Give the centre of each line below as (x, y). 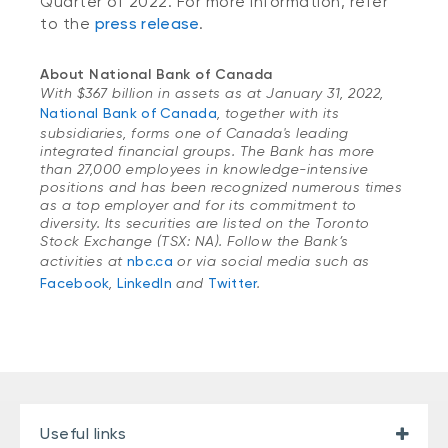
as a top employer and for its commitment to (198, 205)
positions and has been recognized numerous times (221, 187)
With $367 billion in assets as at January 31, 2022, (212, 93)
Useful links (83, 433)
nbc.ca (150, 261)
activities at (83, 261)
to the (67, 23)
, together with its (278, 113)
